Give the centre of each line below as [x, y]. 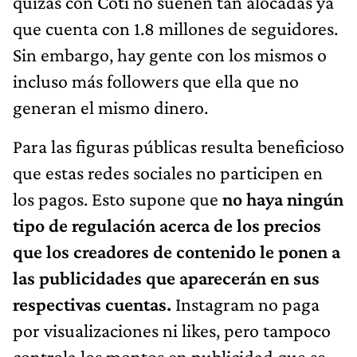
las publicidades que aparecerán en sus [166, 277]
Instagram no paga [245, 304]
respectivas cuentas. [92, 304]
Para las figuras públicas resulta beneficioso [178, 146]
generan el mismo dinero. [110, 107]
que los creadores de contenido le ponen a [177, 251]
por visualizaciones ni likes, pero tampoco [172, 330]
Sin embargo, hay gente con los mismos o [170, 54]
